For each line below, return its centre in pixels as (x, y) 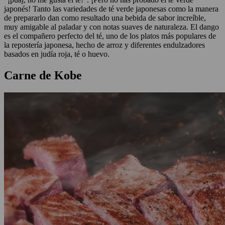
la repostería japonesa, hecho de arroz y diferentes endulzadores (104, 45)
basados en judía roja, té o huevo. (57, 54)
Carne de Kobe (43, 75)
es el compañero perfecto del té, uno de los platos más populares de (110, 36)
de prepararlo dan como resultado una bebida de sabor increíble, (105, 18)
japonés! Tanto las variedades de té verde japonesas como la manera (111, 9)
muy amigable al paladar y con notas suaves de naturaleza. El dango (111, 27)
